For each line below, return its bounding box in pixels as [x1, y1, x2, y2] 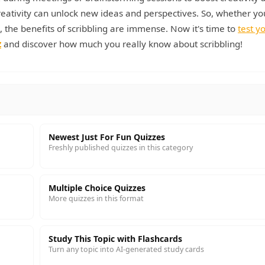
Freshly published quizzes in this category [49, 143, 193, 153]
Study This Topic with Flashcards [49, 233, 182, 244]
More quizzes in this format [49, 193, 144, 203]
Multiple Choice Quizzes [49, 182, 146, 193]
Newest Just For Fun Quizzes [49, 131, 165, 143]
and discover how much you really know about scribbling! [1, 38, 243, 50]
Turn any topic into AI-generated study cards [49, 244, 204, 254]
